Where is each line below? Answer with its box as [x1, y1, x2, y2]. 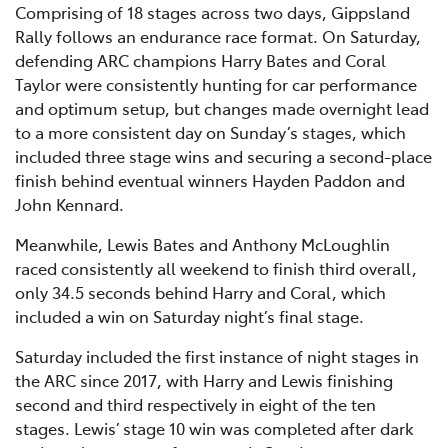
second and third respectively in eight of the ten [15, 393, 376, 416]
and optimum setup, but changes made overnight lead [15, 97, 429, 120]
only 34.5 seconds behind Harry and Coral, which [15, 281, 386, 304]
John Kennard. [15, 193, 124, 216]
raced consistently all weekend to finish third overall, [15, 257, 417, 280]
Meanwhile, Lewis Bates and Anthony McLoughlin [15, 233, 390, 256]
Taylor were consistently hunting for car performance [15, 73, 417, 96]
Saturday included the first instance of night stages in [15, 345, 419, 368]
